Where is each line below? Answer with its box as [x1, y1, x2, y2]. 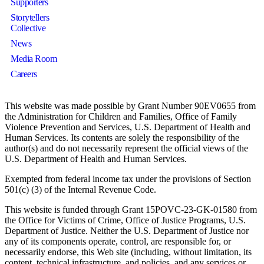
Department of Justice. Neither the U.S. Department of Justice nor [5, 226, 249, 236]
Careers [11, 69, 37, 80]
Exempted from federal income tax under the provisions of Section [5, 174, 251, 184]
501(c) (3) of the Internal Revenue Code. [5, 184, 156, 195]
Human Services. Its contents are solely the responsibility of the [5, 133, 239, 143]
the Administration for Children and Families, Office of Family [5, 111, 237, 122]
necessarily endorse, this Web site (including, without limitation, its [5, 247, 252, 258]
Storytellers [11, 12, 49, 23]
